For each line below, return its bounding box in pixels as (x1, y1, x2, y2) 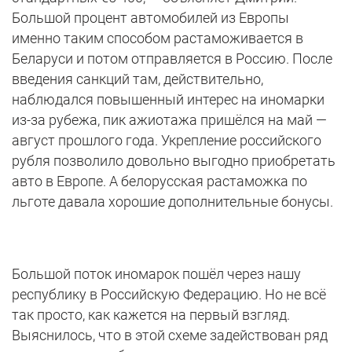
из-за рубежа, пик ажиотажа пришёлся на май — (12, 112, 327, 129)
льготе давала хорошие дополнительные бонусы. (12, 193, 333, 211)
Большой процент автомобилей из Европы (12, 9, 289, 27)
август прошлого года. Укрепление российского (12, 132, 321, 149)
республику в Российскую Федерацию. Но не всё (12, 286, 326, 303)
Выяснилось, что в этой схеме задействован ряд (12, 327, 328, 344)
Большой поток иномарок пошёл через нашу (12, 266, 301, 283)
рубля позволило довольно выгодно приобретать (12, 152, 335, 170)
